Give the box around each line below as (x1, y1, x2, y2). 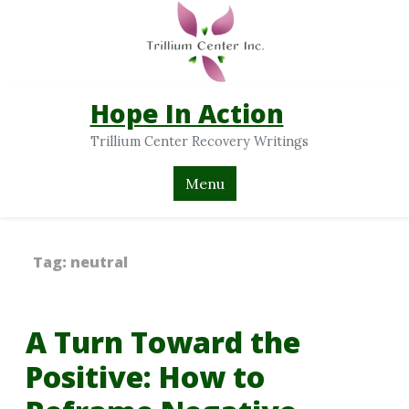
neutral (70, 251, 128, 272)
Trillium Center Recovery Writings (89, 133, 309, 151)
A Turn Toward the (26, 321, 300, 362)
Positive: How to (26, 356, 265, 396)
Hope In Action (89, 96, 284, 131)
